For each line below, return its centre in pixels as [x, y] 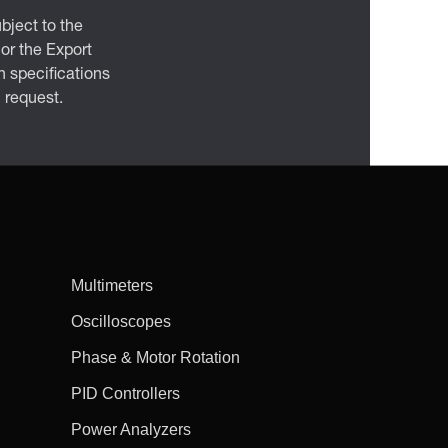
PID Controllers [125, 393]
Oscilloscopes [120, 321]
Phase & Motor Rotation [155, 357]
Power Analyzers [130, 429]
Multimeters [111, 285]
